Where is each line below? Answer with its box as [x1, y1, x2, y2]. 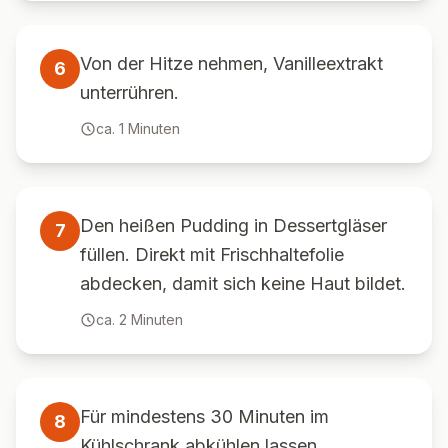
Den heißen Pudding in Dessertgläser [80, 215, 387, 236]
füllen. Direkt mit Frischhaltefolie [80, 244, 344, 265]
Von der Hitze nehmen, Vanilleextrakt [80, 53, 383, 74]
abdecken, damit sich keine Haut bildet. [80, 273, 406, 294]
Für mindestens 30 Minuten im [80, 406, 329, 427]
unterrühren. [80, 82, 179, 103]
